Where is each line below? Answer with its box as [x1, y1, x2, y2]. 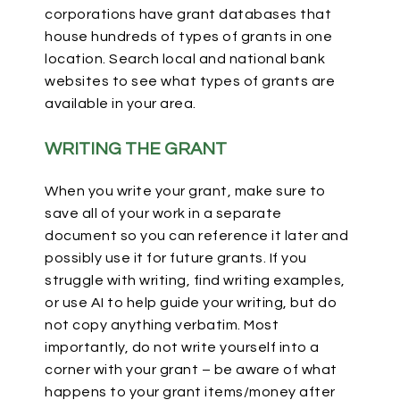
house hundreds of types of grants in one [45, 29, 332, 44]
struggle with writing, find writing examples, [45, 273, 346, 287]
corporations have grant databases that [45, 7, 331, 21]
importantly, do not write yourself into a [45, 340, 320, 354]
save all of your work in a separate [45, 206, 282, 221]
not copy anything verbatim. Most [45, 318, 279, 332]
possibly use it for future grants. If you [45, 251, 307, 265]
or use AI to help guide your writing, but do [45, 296, 337, 310]
